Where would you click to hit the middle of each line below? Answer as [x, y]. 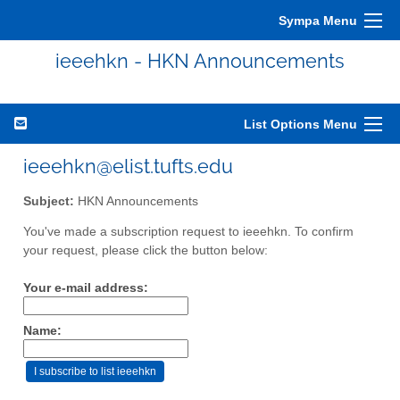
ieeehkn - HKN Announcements [200, 61]
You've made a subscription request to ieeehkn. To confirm [188, 232]
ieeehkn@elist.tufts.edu [128, 166]
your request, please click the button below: [146, 251]
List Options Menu [300, 124]
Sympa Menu [318, 21]
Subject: [49, 201]
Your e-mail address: [86, 288]
